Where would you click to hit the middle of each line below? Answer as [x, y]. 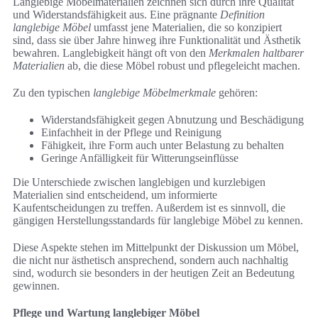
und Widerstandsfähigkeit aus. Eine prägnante [116, 15]
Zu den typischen [53, 93]
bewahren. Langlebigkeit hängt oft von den [111, 53]
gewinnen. [36, 286]
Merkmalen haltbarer [256, 53]
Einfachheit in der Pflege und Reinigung [131, 133]
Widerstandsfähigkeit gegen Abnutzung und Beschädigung [172, 120]
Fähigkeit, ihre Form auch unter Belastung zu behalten [163, 146]
